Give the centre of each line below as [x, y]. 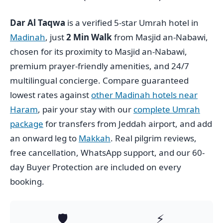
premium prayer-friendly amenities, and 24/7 [100, 66]
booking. [27, 181]
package [27, 123]
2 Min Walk [89, 37]
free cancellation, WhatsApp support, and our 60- [107, 152]
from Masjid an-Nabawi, [160, 37]
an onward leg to [44, 138]
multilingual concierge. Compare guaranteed [99, 80]
